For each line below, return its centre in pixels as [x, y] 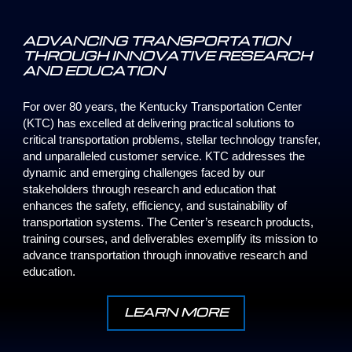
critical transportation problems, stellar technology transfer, [172, 140]
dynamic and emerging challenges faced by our [144, 173]
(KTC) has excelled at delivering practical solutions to [159, 123]
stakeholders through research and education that [150, 189]
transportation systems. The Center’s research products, [169, 222]
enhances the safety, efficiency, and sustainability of [155, 206]
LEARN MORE [176, 312]
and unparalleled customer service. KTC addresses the [164, 156]
